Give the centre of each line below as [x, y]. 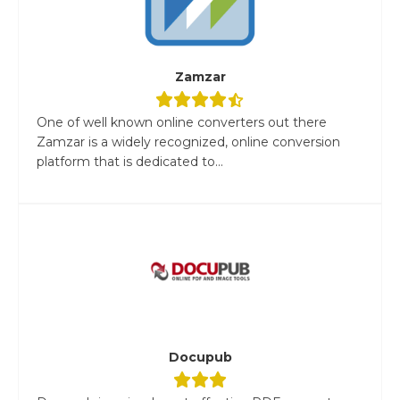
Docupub [200, 357]
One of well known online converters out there [182, 122]
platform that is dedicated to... [130, 161]
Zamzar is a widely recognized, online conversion [188, 142]
